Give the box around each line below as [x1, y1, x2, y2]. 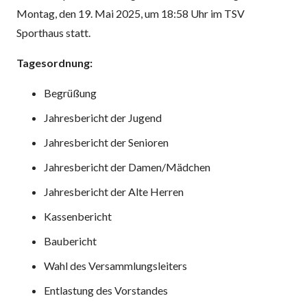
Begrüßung [44, 86, 97, 99]
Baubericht [44, 234, 97, 247]
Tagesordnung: [16, 56, 93, 69]
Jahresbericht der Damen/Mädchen [44, 160, 210, 173]
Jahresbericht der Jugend [44, 110, 162, 124]
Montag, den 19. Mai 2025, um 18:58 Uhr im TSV [16, 6, 245, 20]
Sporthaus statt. [16, 25, 90, 39]
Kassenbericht [44, 209, 112, 223]
